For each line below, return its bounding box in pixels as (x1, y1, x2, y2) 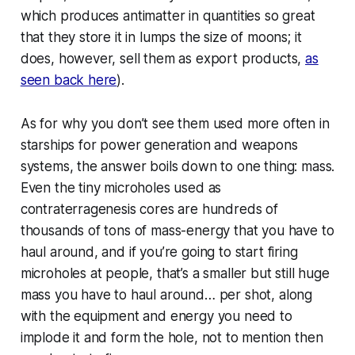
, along (271, 286, 313, 303)
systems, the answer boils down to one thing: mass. (20, 158, 335, 174)
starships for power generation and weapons (20, 136, 298, 153)
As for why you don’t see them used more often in (20, 115, 330, 132)
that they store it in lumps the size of (20, 29, 247, 45)
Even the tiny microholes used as (20, 179, 222, 196)
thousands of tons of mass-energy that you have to (20, 222, 334, 239)
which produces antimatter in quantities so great (20, 7, 315, 24)
